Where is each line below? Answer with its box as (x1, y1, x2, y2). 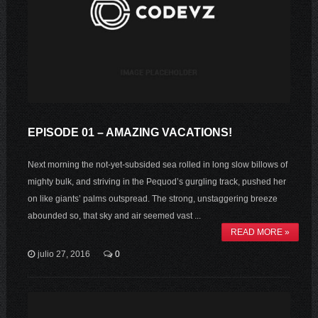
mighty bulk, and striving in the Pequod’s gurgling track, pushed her (27, 176, 286, 187)
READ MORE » (231, 226, 290, 237)
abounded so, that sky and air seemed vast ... (27, 210, 201, 221)
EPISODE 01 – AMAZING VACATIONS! (27, 126, 232, 138)
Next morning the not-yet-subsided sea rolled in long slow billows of (27, 159, 287, 170)
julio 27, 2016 (37, 248, 90, 259)
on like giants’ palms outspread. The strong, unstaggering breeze (27, 193, 278, 204)
